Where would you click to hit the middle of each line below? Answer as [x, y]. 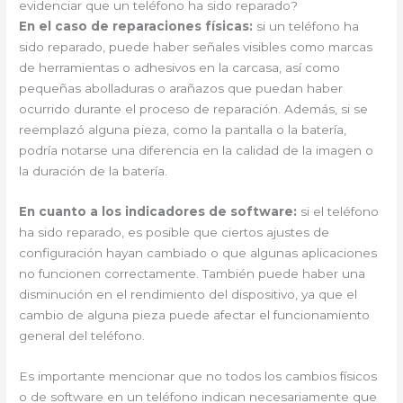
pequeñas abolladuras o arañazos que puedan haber [181, 88]
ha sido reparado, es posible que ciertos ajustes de [175, 232]
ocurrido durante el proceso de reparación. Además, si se [194, 108]
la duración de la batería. [94, 170]
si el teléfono [338, 211]
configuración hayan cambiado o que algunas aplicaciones [198, 252]
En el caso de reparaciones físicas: [136, 26]
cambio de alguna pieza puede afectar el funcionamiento [195, 314]
